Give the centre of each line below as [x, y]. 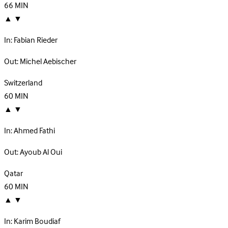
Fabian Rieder [36, 40]
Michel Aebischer [48, 62]
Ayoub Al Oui [41, 152]
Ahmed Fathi [34, 131]
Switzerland [23, 83]
